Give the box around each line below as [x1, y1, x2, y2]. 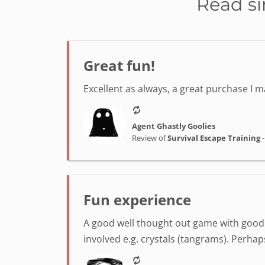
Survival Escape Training [167, 132, 260, 143]
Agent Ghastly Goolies [132, 120, 215, 131]
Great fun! [83, 56, 155, 75]
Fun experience [83, 190, 191, 209]
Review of [132, 132, 167, 143]
